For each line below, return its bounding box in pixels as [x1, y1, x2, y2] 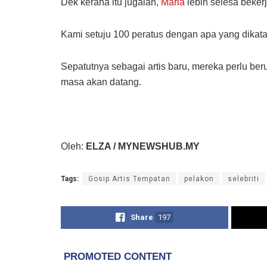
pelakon [184, 174, 214, 183]
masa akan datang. [61, 76, 141, 87]
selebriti [228, 174, 259, 183]
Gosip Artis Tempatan [88, 174, 170, 183]
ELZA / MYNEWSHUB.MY [86, 141, 200, 151]
